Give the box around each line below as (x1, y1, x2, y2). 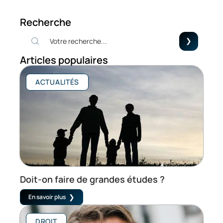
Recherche (20, 15, 71, 29)
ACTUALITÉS (35, 77, 79, 87)
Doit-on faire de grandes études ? (20, 173, 165, 186)
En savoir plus (28, 193, 66, 202)
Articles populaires (20, 53, 108, 67)
